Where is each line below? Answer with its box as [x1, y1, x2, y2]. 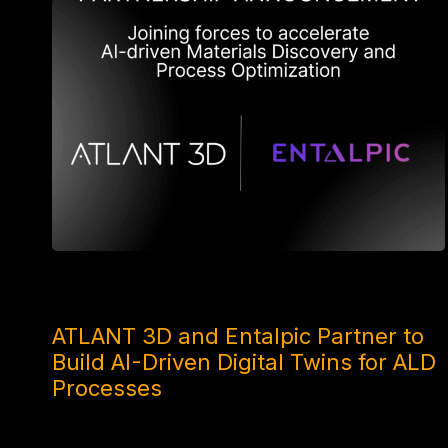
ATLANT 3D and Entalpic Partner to [52, 322, 424, 349]
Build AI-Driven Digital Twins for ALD [52, 348, 436, 375]
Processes [52, 374, 162, 401]
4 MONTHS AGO [52, 287, 153, 302]
